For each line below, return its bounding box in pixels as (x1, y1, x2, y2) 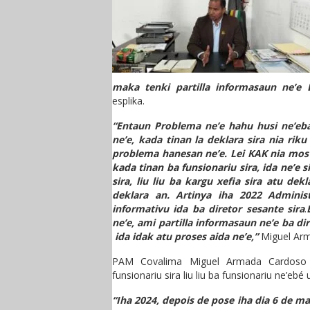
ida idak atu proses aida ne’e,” (112, 230, 261, 243)
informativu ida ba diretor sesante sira (112, 202, 305, 215)
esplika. (112, 94, 145, 107)
